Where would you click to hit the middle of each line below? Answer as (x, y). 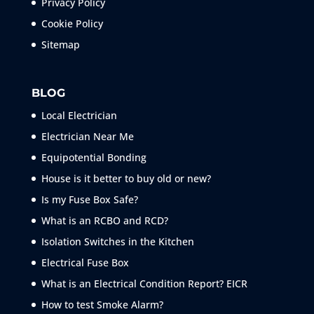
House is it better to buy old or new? (126, 179)
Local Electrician (79, 116)
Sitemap (60, 45)
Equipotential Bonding (94, 158)
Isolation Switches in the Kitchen (117, 242)
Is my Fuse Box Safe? (89, 200)
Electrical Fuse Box (85, 263)
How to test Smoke (84, 305)
